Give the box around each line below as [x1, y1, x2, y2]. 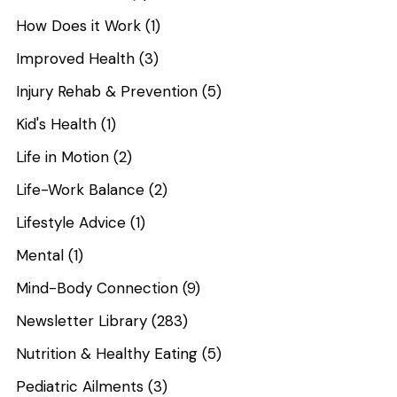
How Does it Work [16, 15, 142, 35]
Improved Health [16, 48, 136, 68]
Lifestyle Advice [16, 212, 127, 232]
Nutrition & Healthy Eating [16, 343, 198, 363]
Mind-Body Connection [16, 277, 179, 298]
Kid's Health [16, 113, 97, 134]
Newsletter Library [16, 310, 148, 331]
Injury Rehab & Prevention [16, 81, 198, 101]
